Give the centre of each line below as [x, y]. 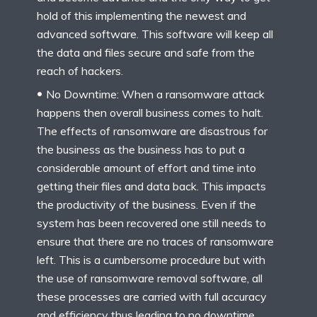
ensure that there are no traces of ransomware [155, 241]
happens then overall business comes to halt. [150, 112]
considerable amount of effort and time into [146, 167]
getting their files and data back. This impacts [151, 186]
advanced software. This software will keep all [155, 34]
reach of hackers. [80, 70]
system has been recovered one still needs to [151, 223]
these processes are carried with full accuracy [152, 296]
